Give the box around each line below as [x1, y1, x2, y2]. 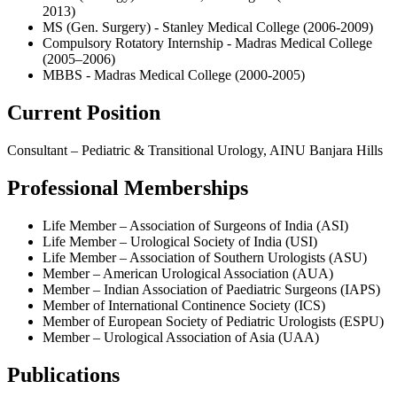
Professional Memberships [7, 175, 248, 199]
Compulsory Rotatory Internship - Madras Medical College [43, 35, 372, 51]
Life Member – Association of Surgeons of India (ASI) [43, 217, 348, 233]
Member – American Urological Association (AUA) [43, 265, 333, 281]
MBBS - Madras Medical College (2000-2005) [43, 67, 305, 83]
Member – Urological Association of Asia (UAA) [43, 329, 319, 345]
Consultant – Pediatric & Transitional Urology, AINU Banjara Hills [7, 142, 383, 158]
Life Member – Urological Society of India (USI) [43, 233, 317, 249]
